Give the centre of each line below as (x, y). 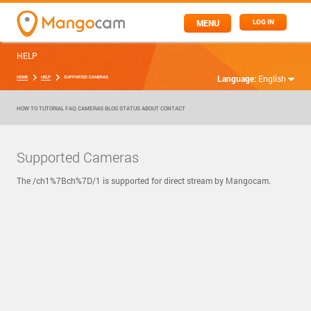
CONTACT (173, 108)
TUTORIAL (51, 108)
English (274, 78)
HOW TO (27, 108)
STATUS (129, 108)
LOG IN (263, 22)
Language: (238, 78)
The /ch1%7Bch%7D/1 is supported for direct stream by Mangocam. (143, 180)
